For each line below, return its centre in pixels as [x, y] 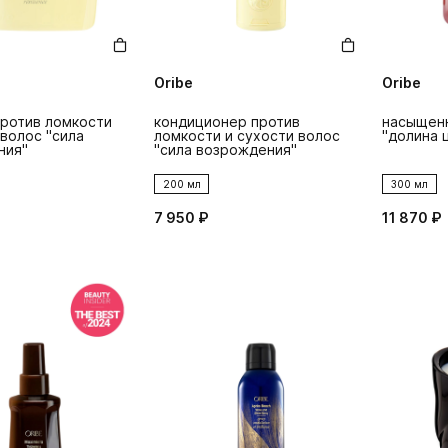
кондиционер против [227, 121]
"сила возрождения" [226, 149]
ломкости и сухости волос [247, 135]
